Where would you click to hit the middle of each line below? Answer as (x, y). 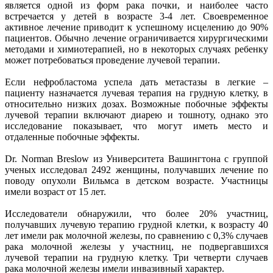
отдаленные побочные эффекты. (72, 136)
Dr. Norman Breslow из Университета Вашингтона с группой (136, 158)
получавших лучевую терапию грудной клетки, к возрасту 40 (136, 224)
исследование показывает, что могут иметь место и (136, 126)
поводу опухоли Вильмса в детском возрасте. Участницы (136, 180)
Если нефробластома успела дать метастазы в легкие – (136, 82)
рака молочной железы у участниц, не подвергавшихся (136, 246)
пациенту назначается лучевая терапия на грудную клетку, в (136, 93)
